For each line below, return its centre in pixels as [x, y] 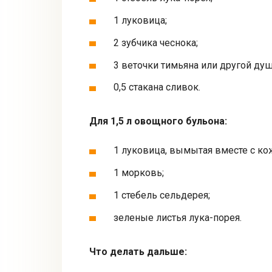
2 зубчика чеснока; [156, 42]
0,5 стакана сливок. [157, 87]
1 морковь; [139, 173]
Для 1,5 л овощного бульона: [158, 121]
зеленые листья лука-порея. [178, 217]
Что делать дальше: [138, 251]
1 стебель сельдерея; [162, 195]
